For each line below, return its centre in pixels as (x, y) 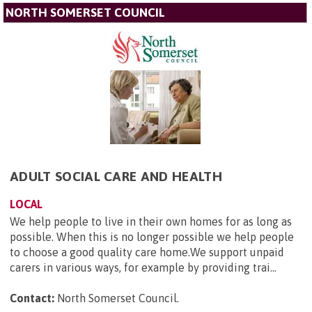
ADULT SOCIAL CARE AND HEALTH (116, 176)
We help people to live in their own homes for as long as (151, 221)
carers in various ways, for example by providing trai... (143, 267)
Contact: (32, 298)
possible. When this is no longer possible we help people (152, 236)
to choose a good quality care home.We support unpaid (147, 252)
